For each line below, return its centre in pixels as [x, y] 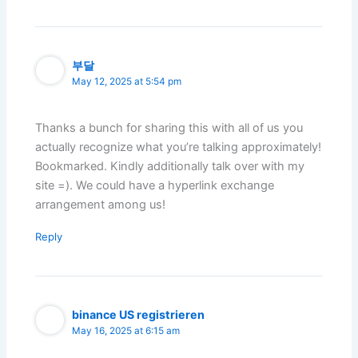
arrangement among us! [101, 205]
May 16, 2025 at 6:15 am [126, 331]
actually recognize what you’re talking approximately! [179, 147]
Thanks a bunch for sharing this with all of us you [169, 128]
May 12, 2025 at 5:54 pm [127, 82]
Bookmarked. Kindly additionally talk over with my [170, 167]
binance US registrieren [139, 315]
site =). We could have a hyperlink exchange [155, 186]
